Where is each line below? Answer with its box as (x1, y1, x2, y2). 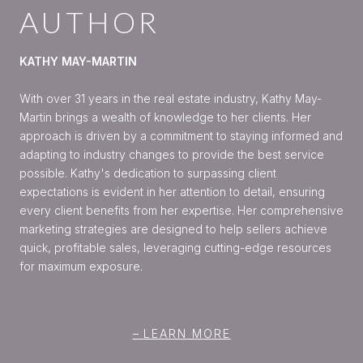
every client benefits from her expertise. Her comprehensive (19, 203, 344, 217)
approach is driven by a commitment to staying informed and (19, 128, 343, 143)
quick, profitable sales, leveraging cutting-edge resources (19, 240, 331, 254)
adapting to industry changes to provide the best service (19, 147, 324, 161)
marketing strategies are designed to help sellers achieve (19, 221, 327, 236)
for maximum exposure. (19, 258, 143, 273)
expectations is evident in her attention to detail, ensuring (19, 184, 325, 199)
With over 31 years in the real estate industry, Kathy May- (19, 91, 322, 105)
